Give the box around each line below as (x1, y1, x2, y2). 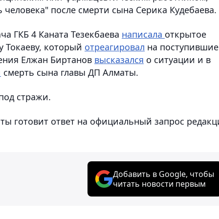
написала (122, 28, 165, 40)
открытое (165, 28, 206, 40)
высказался (94, 53, 144, 66)
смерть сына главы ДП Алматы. (1, 66, 138, 78)
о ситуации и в (144, 53, 211, 66)
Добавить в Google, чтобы (113, 168, 214, 179)
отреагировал (85, 41, 145, 53)
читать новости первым (113, 178, 206, 189)
